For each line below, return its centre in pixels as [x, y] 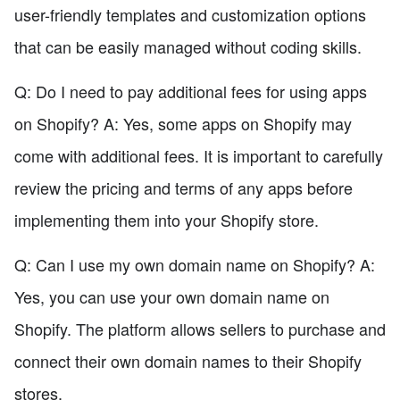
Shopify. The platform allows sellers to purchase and [200, 329]
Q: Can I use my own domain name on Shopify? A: [195, 265]
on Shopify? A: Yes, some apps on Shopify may [183, 124]
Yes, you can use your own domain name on [172, 297]
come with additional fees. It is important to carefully [199, 156]
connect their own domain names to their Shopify [188, 361]
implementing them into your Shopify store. [167, 220]
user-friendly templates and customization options [190, 15]
